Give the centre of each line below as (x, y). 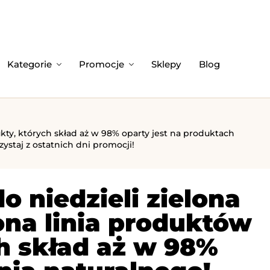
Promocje (102, 64)
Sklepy (166, 64)
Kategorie (30, 64)
